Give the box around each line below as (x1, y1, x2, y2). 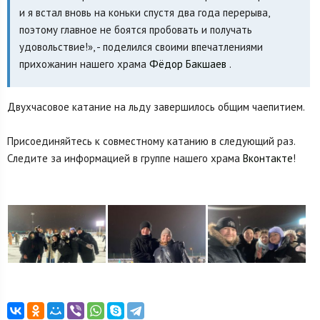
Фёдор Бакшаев (149, 56, 226, 71)
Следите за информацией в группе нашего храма (7, 151, 243, 165)
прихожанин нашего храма (19, 56, 149, 71)
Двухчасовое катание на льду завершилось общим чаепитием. (7, 99, 305, 114)
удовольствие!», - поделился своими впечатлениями (19, 39, 263, 54)
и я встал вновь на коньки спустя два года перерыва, (19, 5, 269, 19)
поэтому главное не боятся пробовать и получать (19, 22, 252, 36)
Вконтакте (243, 151, 293, 165)
